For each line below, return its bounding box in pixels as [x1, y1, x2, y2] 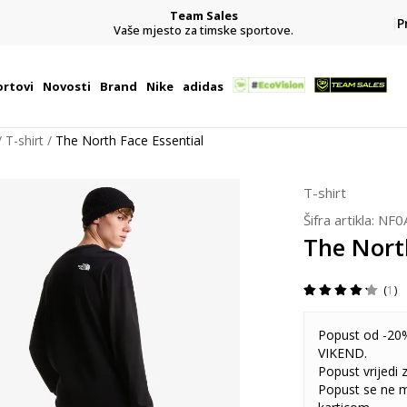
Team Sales [169, 6, 238, 24]
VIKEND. [318, 344, 367, 362]
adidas [182, 78, 223, 94]
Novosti [42, 78, 91, 94]
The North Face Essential [55, 132, 203, 149]
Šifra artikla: [303, 211, 378, 229]
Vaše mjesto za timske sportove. [114, 21, 293, 38]
